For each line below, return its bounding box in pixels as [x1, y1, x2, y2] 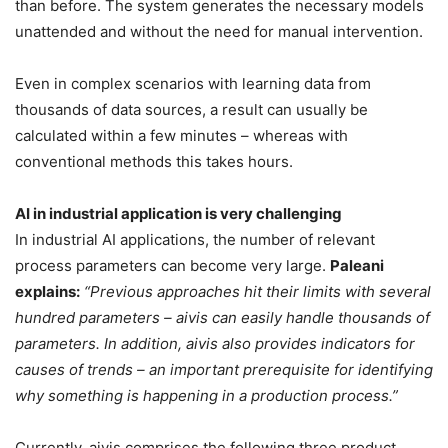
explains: [15, 281, 80, 301]
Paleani [330, 255, 384, 275]
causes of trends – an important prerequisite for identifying [15, 359, 433, 379]
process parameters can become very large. [15, 255, 330, 275]
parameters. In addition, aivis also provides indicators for [15, 333, 415, 353]
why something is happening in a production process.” [15, 385, 398, 405]
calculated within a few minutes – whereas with [15, 125, 348, 145]
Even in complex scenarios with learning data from [15, 73, 371, 93]
